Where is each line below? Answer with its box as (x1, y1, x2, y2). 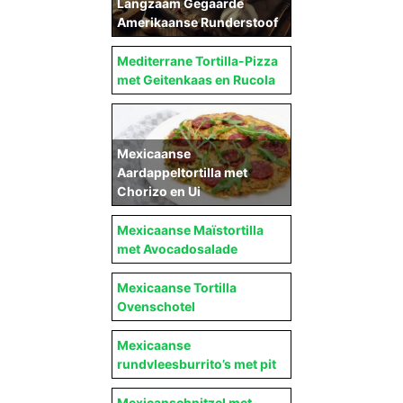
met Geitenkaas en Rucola (117, 72, 275, 88)
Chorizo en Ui (117, 183, 201, 199)
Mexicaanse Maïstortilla (117, 221, 264, 237)
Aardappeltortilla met (117, 164, 247, 180)
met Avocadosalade (117, 240, 237, 256)
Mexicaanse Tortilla (117, 279, 237, 295)
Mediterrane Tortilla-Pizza (117, 53, 278, 69)
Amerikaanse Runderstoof (117, 14, 278, 31)
